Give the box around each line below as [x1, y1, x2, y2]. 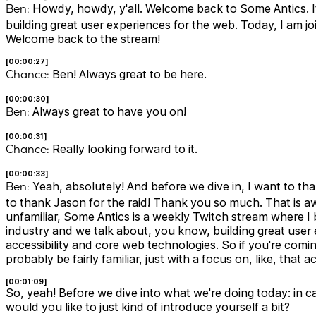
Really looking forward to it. [49, 142, 197, 157]
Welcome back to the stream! [6, 32, 160, 47]
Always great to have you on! [30, 104, 186, 119]
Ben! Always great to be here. [49, 67, 207, 82]
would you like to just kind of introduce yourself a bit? [6, 300, 290, 315]
